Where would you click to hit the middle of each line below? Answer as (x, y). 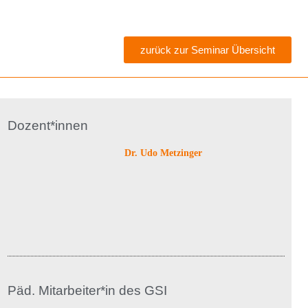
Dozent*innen (47, 126)
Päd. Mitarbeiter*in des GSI (87, 291)
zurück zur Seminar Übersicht (208, 50)
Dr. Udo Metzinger (163, 153)
